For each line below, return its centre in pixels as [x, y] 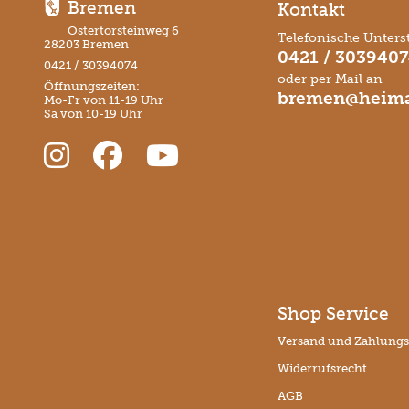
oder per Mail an [332, 78]
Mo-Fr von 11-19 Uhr [104, 100]
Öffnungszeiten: [92, 86]
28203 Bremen [86, 44]
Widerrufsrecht [322, 368]
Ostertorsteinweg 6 [124, 30]
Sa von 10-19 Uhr [93, 113]
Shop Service [333, 313]
